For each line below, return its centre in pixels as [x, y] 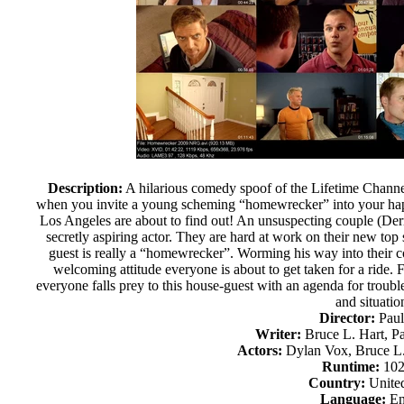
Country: [336, 383]
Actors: [259, 350]
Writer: [279, 334]
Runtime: [351, 367]
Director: [348, 318]
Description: [85, 188]
